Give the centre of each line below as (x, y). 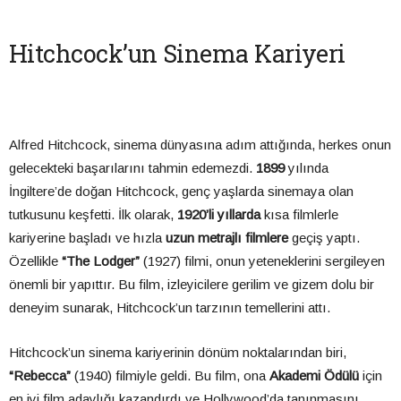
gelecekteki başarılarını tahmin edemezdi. (132, 168)
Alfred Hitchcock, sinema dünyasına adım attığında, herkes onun (200, 145)
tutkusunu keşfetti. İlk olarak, (93, 215)
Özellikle (35, 261)
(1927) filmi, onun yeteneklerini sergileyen (262, 261)
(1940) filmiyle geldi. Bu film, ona (170, 376)
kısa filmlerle (299, 215)
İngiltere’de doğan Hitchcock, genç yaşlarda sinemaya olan (181, 192)
